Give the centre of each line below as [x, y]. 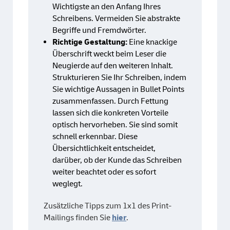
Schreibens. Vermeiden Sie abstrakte [116, 19]
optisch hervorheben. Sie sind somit [115, 125]
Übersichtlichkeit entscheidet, [104, 149]
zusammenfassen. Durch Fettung [110, 101]
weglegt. [68, 184]
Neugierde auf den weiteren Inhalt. [113, 66]
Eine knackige [152, 42]
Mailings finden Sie [78, 218]
